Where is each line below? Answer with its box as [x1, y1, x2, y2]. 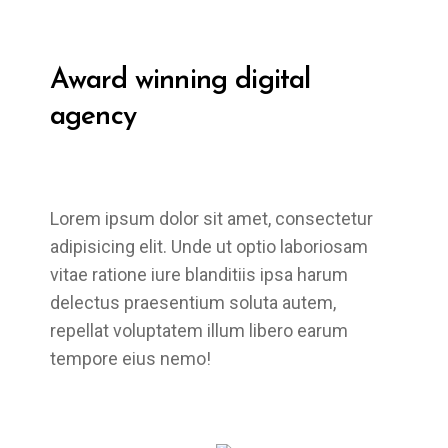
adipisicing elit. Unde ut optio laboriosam [50, 236, 368, 257]
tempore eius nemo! [50, 348, 211, 369]
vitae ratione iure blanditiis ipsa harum [50, 264, 348, 285]
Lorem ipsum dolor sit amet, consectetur [50, 208, 373, 229]
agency [50, 103, 136, 131]
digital [227, 67, 311, 95]
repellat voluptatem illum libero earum [50, 320, 348, 341]
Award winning [50, 67, 228, 95]
